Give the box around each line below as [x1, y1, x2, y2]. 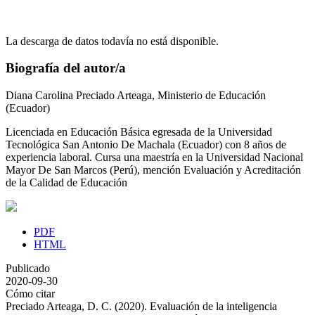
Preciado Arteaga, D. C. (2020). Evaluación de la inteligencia [6, 300, 277, 313]
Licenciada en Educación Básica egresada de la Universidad [6, 126, 272, 139]
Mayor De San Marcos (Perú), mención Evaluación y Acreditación [6, 164, 301, 176]
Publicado [6, 262, 50, 275]
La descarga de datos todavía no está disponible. [6, 34, 219, 47]
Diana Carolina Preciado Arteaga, [6, 89, 157, 102]
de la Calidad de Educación [6, 176, 127, 189]
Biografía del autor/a [6, 60, 126, 76]
